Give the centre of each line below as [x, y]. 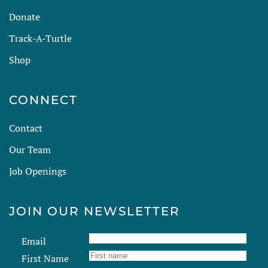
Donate [25, 16]
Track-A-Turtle [40, 38]
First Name [45, 258]
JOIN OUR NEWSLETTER [95, 211]
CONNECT [43, 100]
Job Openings [38, 171]
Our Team [30, 149]
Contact [26, 128]
